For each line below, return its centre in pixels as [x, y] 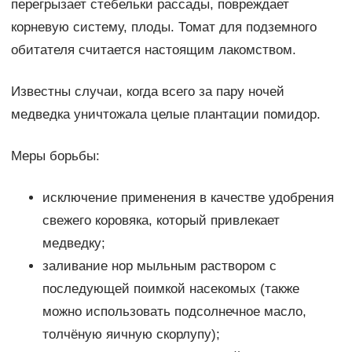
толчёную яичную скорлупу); [131, 335]
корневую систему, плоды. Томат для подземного [163, 27]
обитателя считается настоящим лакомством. [153, 50]
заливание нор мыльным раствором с [159, 266]
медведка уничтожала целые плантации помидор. [165, 115]
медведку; [73, 244]
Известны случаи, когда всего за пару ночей [147, 92]
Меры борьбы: [55, 156]
